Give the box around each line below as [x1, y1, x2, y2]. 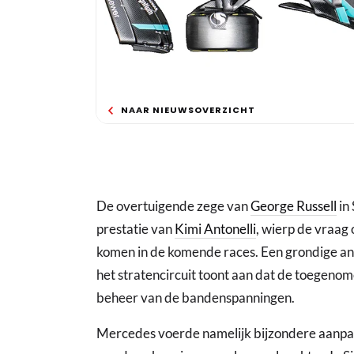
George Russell [250, 198, 337, 215]
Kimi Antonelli [175, 220, 256, 238]
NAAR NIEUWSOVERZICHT [121, 104, 255, 117]
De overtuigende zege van [96, 198, 250, 215]
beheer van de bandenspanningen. [96, 289, 295, 307]
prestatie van [96, 220, 175, 238]
